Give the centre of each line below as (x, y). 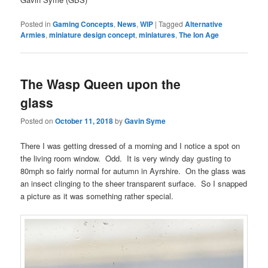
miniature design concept (92, 34)
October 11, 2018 (84, 121)
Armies (33, 34)
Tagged (171, 23)
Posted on (38, 121)
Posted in (36, 23)
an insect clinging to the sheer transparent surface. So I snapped (134, 183)
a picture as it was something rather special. (97, 196)
